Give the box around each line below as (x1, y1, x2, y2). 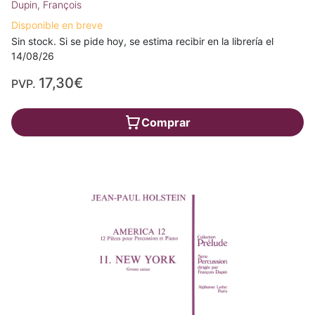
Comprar (141, 115, 191, 130)
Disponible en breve (11, 19, 103, 32)
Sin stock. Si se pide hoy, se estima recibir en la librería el (11, 35, 274, 48)
